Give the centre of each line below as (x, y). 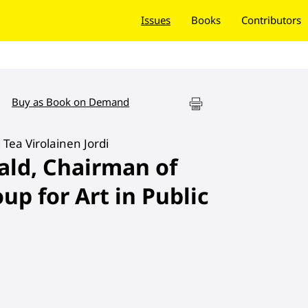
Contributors (271, 20)
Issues (156, 20)
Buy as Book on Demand (71, 101)
